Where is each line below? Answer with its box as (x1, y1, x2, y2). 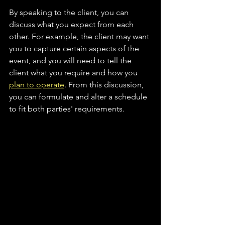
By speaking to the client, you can (9, 8, 131, 18)
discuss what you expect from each (9, 20, 136, 30)
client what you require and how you (9, 68, 140, 78)
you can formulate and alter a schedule (9, 92, 149, 102)
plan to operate (9, 80, 64, 90)
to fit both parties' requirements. (9, 104, 125, 114)
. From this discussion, (64, 80, 146, 90)
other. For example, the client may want (9, 32, 151, 42)
